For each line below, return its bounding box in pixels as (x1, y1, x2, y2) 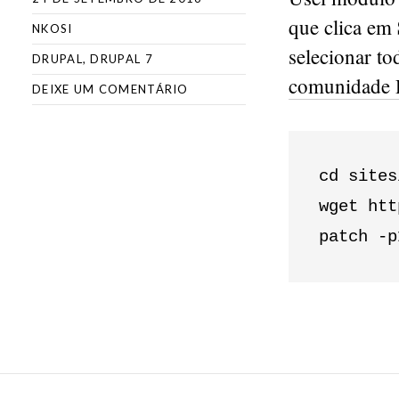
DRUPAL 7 (90, 52, 153, 66)
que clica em (289, 13, 397, 40)
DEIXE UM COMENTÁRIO (32, 82, 189, 96)
